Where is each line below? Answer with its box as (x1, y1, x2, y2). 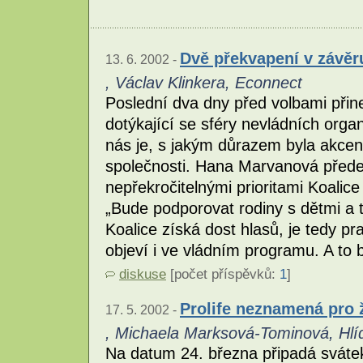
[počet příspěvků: (166, 267, 280, 283)
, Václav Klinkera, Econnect (105, 74, 302, 92)
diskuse (119, 267, 166, 283)
